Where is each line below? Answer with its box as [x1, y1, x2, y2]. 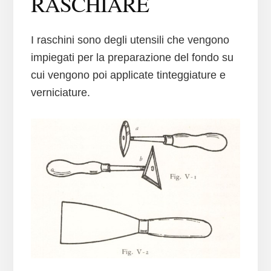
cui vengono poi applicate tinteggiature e [30, 69, 226, 82]
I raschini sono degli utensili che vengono [30, 34, 229, 47]
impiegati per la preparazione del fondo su [30, 51, 233, 64]
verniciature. [30, 87, 90, 99]
